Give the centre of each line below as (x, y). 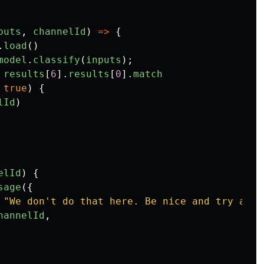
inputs (104, 60)
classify (57, 60)
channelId (60, 31)
